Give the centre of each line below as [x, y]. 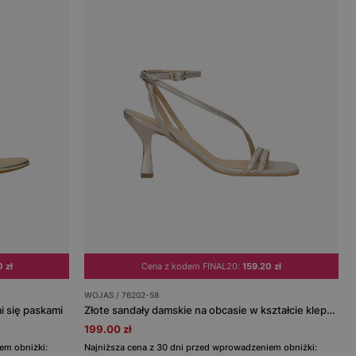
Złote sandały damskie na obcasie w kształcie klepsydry [331, 310]
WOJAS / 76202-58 [122, 294]
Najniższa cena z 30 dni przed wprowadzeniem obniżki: [201, 347]
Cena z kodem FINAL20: [192, 266]
